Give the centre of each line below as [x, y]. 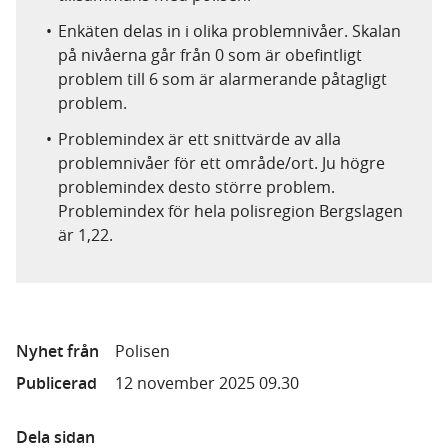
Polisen [142, 351]
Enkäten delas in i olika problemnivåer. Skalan [229, 31]
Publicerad [56, 383]
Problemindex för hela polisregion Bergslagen [230, 211]
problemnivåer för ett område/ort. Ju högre [221, 163]
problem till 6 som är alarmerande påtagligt [222, 79]
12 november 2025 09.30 [207, 383]
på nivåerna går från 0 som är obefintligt [210, 55]
